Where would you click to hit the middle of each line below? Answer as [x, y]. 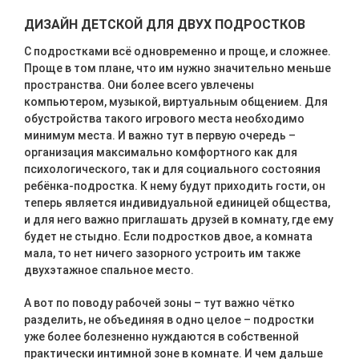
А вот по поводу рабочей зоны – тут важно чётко [159, 303]
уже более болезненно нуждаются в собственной [161, 337]
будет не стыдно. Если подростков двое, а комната [168, 236]
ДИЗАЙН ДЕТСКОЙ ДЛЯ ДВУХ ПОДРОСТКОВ [165, 24]
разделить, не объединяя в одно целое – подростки [169, 320]
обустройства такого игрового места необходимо [164, 119]
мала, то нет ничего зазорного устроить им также [162, 253]
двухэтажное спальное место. [109, 270]
